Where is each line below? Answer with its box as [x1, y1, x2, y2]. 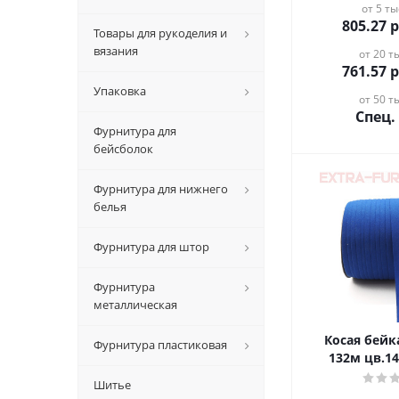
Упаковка [94, 83, 146, 99]
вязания [94, 43, 138, 59]
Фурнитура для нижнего [94, 181, 228, 197]
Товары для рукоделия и [94, 25, 227, 41]
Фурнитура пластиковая [94, 337, 227, 353]
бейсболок [94, 141, 153, 157]
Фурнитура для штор [94, 239, 209, 255]
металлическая [94, 297, 177, 313]
